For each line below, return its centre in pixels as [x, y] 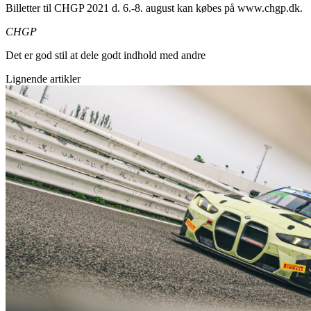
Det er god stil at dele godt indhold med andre [106, 56]
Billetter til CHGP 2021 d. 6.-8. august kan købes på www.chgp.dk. [154, 8]
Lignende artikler [43, 79]
